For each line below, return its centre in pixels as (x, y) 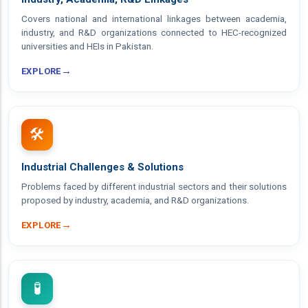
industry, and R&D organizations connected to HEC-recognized (154, 32)
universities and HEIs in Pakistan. (87, 46)
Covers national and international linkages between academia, (154, 19)
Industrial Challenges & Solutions (102, 167)
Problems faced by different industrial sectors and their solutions (154, 186)
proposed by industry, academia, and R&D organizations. (135, 200)
